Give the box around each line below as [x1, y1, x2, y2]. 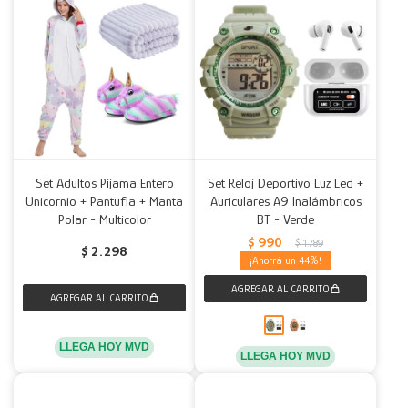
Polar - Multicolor [57, 211, 151, 227]
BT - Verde [257, 211, 314, 227]
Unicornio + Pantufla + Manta [25, 193, 183, 209]
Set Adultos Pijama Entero [35, 175, 174, 190]
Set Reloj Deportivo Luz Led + [208, 175, 363, 190]
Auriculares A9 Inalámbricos [209, 193, 362, 209]
